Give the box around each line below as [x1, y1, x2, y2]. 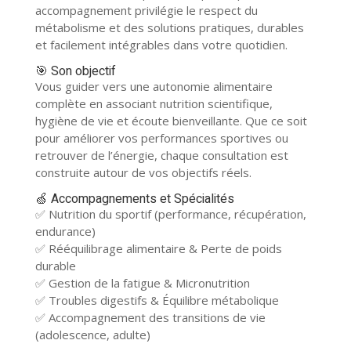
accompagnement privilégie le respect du [34, 2, 258, 18]
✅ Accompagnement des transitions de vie [34, 309, 266, 325]
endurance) [34, 223, 96, 239]
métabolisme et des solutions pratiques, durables [34, 20, 304, 35]
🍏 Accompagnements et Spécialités [34, 190, 234, 208]
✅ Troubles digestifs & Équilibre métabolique [34, 292, 279, 308]
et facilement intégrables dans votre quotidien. [34, 37, 288, 52]
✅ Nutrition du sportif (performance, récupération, [34, 206, 306, 222]
